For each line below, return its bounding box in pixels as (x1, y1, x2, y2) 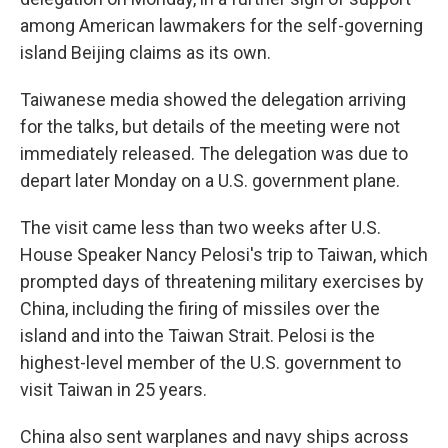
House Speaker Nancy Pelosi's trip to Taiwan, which (20, 244, 428, 265)
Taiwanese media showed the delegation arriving (20, 89, 406, 110)
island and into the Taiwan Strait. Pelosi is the (20, 325, 375, 346)
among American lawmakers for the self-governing (20, 15, 423, 36)
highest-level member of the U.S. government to (20, 352, 401, 373)
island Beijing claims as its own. (20, 42, 271, 63)
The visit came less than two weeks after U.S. (20, 217, 381, 238)
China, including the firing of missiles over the (20, 298, 380, 319)
